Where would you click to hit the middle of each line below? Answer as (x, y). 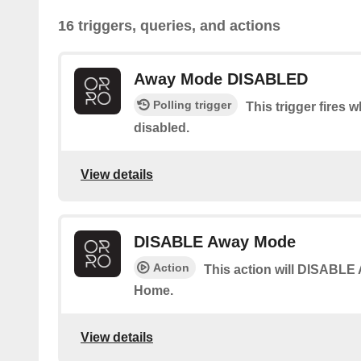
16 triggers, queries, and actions (169, 26)
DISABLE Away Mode (215, 242)
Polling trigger (192, 105)
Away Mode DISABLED (221, 79)
